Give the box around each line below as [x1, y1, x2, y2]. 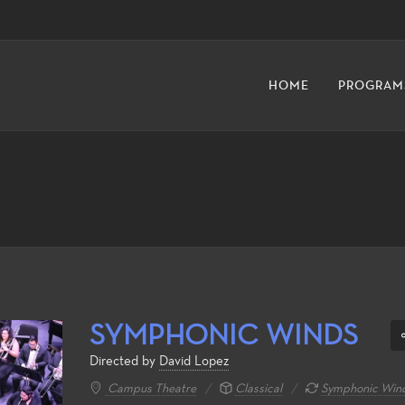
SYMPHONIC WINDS [89, 323, 358, 350]
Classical [235, 383, 282, 395]
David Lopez [159, 355, 229, 368]
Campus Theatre [105, 383, 196, 395]
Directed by [89, 355, 159, 368]
